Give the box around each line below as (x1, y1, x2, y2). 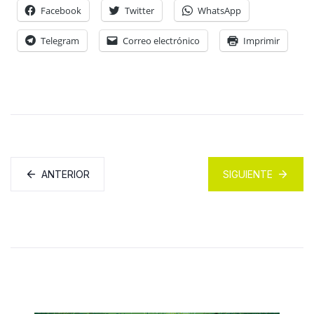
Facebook (41, 4, 81, 17)
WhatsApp (198, 4, 241, 17)
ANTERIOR (41, 168, 90, 180)
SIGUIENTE (223, 168, 273, 180)
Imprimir (243, 34, 280, 47)
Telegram (41, 34, 79, 47)
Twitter (125, 4, 154, 17)
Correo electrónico (123, 34, 200, 47)
